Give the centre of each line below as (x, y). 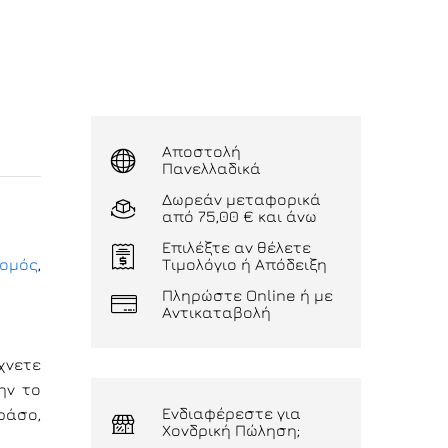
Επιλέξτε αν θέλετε (236, 247)
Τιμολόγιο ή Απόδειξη (244, 264)
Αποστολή (201, 151)
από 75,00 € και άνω (239, 216)
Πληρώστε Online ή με (247, 295)
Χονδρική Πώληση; (231, 430)
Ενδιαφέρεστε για (231, 413)
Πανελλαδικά (211, 168)
